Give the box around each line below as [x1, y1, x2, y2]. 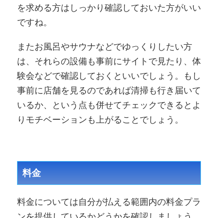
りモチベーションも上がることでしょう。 [17, 114, 183, 125]
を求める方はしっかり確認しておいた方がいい [17, 2, 201, 13]
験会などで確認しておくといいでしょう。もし [17, 71, 201, 81]
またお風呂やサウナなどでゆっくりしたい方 [17, 41, 192, 52]
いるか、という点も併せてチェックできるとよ [17, 100, 201, 110]
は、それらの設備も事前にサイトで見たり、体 [17, 56, 201, 67]
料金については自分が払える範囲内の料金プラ [17, 197, 201, 207]
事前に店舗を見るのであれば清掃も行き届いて [17, 85, 201, 96]
